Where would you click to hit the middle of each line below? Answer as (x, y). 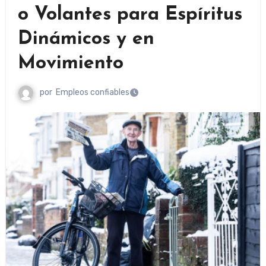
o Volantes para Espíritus (130, 15)
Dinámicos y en (86, 39)
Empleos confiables (92, 93)
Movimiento (70, 64)
